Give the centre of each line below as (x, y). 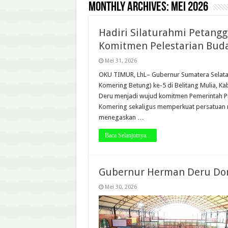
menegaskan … (121, 117)
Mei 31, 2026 (121, 61)
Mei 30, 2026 (121, 187)
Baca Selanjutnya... (127, 135)
